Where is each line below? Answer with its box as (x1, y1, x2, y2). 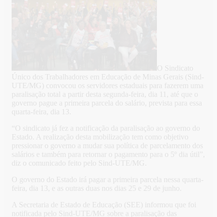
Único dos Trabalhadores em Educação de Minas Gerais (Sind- (12, 73, 204, 81)
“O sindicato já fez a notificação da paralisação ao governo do (12, 124, 200, 133)
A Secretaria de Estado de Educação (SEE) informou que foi (12, 201, 196, 209)
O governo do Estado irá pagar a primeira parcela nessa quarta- (12, 175, 203, 184)
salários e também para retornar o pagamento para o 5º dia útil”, (12, 150, 205, 159)
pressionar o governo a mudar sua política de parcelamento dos (12, 141, 203, 150)
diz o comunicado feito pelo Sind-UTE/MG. (12, 159, 147, 168)
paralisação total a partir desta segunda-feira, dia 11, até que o (12, 90, 198, 99)
